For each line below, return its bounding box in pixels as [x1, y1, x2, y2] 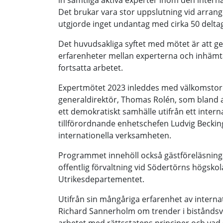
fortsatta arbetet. [58, 62, 123, 73]
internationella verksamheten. [58, 130, 171, 141]
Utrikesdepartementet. [58, 174, 144, 185]
